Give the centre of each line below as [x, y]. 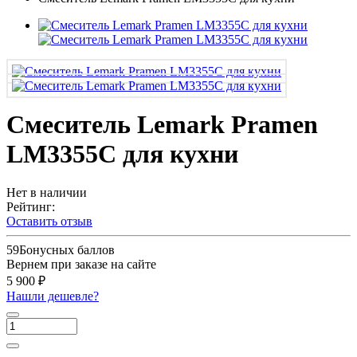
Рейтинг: [31, 207]
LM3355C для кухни [122, 154]
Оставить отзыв [49, 222]
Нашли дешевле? [53, 296]
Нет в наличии [47, 193]
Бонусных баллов [67, 250]
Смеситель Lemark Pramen [162, 125]
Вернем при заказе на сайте [81, 265]
